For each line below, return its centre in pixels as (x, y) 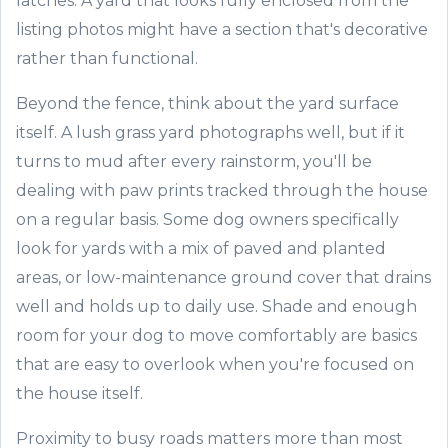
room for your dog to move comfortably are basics (216, 335)
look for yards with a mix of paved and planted (201, 248)
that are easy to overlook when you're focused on (215, 364)
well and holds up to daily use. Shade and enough (216, 306)
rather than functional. (107, 58)
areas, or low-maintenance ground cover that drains (223, 277)
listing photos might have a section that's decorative (222, 29)
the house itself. (79, 393)
